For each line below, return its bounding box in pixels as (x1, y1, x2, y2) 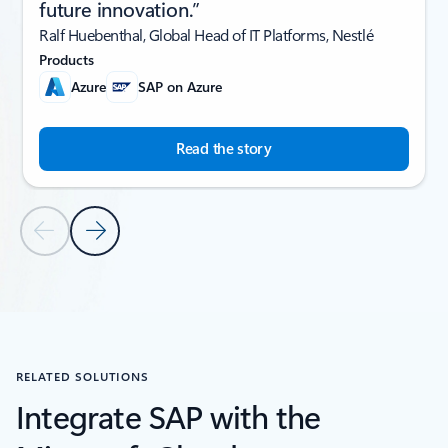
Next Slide (85, 230, 155, 252)
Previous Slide (33, 230, 131, 252)
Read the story (176, 138, 272, 159)
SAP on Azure (138, 77, 222, 97)
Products (39, 50, 94, 70)
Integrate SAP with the (16, 394, 321, 438)
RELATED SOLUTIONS (16, 368, 150, 385)
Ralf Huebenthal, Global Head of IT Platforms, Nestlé (39, 24, 374, 46)
